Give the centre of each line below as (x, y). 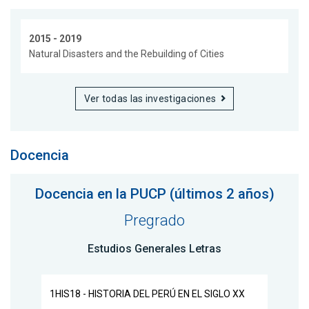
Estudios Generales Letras (154, 248)
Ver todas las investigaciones (150, 99)
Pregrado (154, 220)
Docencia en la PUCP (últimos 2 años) (154, 193)
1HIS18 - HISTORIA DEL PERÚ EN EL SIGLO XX (147, 293)
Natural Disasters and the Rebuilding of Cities (127, 54)
